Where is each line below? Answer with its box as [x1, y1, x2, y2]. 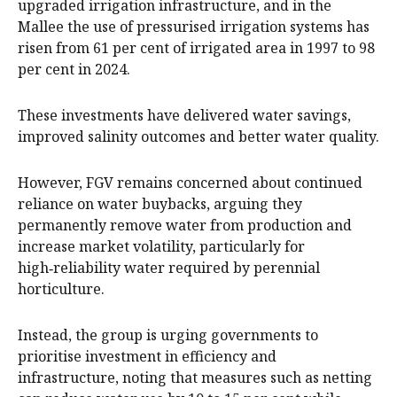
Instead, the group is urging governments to [18, 324, 318, 345]
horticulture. [18, 278, 105, 299]
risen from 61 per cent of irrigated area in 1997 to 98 [18, 37, 375, 58]
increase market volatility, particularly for [18, 236, 305, 256]
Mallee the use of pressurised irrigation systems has [18, 16, 370, 36]
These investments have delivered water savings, [18, 105, 351, 125]
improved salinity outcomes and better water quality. [18, 126, 379, 146]
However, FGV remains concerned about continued [18, 172, 362, 192]
